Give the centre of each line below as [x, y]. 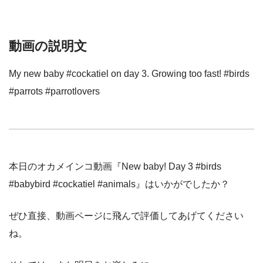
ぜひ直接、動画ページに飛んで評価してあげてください [126, 216]
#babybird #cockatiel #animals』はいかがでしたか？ [119, 184]
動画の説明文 [48, 46]
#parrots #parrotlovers [54, 92]
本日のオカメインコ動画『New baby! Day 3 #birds [115, 167]
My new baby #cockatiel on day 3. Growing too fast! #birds [129, 74]
